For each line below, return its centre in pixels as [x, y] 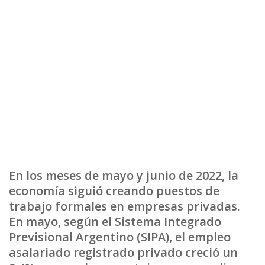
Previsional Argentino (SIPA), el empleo [120, 237]
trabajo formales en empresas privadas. [125, 206]
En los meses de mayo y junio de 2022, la [124, 175]
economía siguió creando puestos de [114, 191]
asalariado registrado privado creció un [123, 252]
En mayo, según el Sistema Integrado [115, 222]
